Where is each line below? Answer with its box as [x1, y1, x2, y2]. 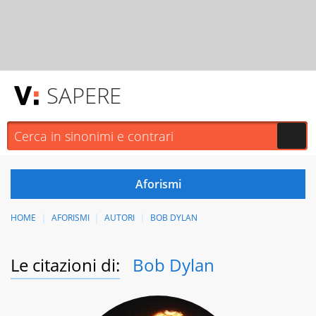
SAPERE [47, 80, 121, 110]
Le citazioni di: [11, 253, 120, 277]
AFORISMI [51, 212, 90, 224]
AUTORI [104, 212, 135, 224]
